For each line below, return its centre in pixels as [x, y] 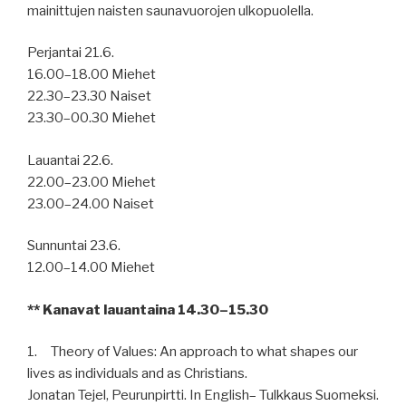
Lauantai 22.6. [70, 160]
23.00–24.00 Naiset [91, 203]
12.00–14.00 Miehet [91, 268]
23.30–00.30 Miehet [92, 118]
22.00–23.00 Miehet [92, 182]
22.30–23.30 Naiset [89, 97]
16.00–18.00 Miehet [92, 75]
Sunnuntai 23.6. [74, 246]
